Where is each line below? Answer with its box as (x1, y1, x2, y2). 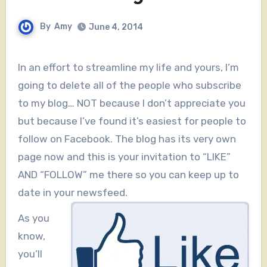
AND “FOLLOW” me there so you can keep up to (17, 169, 239, 181)
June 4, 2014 (89, 22, 143, 33)
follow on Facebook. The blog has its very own (17, 133, 236, 145)
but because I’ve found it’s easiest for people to (17, 115, 246, 128)
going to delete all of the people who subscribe (17, 79, 241, 92)
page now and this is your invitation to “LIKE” (17, 151, 231, 163)
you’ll (17, 248, 42, 260)
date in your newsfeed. (17, 187, 130, 199)
